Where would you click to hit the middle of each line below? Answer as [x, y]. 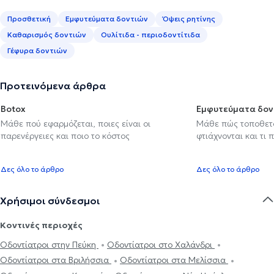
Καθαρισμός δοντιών [47, 34]
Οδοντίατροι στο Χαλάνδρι [161, 244]
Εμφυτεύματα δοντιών [107, 18]
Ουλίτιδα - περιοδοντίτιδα [150, 34]
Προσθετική [29, 18]
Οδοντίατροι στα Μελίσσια [174, 260]
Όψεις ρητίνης [189, 18]
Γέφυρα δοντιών [37, 50]
